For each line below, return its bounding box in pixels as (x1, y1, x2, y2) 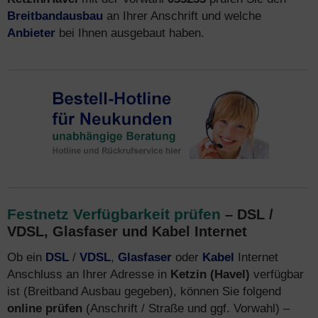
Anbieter (7, 26, 55, 40)
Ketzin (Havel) (170, 267, 250, 281)
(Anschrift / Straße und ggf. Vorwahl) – (82, 301, 290, 315)
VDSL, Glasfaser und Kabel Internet (7, 224, 247, 239)
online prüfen (7, 301, 82, 315)
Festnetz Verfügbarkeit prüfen (7, 206, 221, 222)
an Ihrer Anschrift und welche (103, 9, 261, 23)
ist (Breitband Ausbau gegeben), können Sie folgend (7, 284, 281, 298)
